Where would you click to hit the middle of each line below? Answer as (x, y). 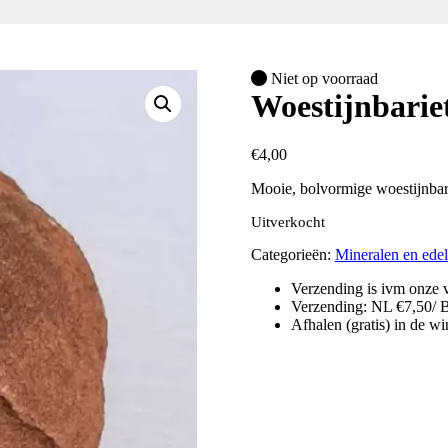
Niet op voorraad (322, 78)
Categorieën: (292, 255)
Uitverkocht (287, 222)
